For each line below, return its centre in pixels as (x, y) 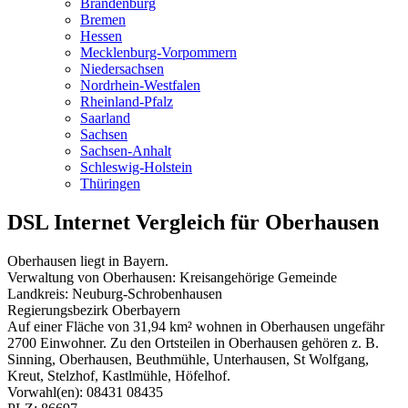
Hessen (101, 36)
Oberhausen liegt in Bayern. (88, 260)
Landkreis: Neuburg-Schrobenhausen (115, 293)
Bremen (103, 19)
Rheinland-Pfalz (127, 101)
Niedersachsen (122, 68)
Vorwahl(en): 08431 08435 (85, 392)
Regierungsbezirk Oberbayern (94, 310)
